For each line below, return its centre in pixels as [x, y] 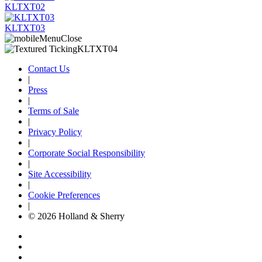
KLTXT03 [25, 27]
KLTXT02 [25, 6]
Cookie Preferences [64, 195]
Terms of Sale [54, 111]
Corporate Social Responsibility [87, 153]
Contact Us [49, 68]
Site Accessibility [60, 174]
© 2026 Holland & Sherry [76, 216]
